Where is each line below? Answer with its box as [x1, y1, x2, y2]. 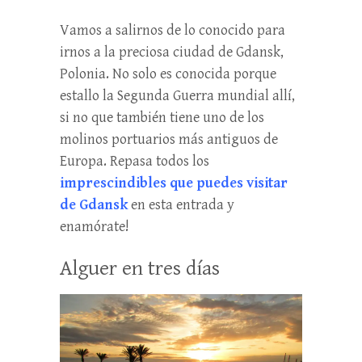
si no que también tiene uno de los [60, 109, 264, 127]
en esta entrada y [128, 196, 234, 214]
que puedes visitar [170, 175, 288, 192]
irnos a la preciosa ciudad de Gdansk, [60, 44, 284, 61]
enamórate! [60, 218, 129, 236]
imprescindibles [60, 175, 166, 192]
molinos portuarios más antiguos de [60, 131, 278, 149]
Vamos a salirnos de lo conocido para [60, 22, 285, 40]
